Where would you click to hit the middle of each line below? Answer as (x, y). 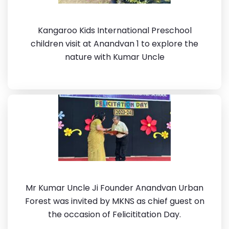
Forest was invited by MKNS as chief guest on (114, 201)
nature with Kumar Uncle (114, 57)
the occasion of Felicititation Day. (114, 214)
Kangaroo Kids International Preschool (114, 30)
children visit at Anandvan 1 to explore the (114, 44)
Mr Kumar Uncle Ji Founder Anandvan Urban (114, 188)
